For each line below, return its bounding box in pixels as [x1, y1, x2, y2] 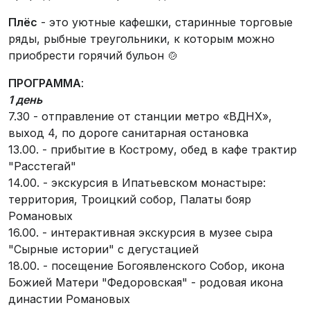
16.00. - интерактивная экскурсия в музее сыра [8, 226, 273, 239]
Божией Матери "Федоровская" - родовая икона [8, 275, 283, 289]
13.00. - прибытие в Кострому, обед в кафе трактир [8, 143, 297, 156]
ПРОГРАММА [8, 76, 81, 90]
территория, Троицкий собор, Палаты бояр [8, 192, 251, 206]
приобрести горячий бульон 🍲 [8, 48, 179, 62]
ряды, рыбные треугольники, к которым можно [8, 32, 275, 46]
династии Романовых [8, 292, 130, 306]
